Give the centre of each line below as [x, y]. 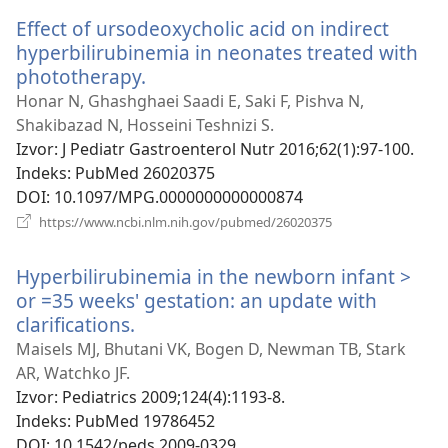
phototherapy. [81, 76]
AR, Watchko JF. [73, 372]
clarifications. [75, 324]
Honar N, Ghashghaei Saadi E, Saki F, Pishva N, [190, 100]
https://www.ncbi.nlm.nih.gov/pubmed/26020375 [184, 221]
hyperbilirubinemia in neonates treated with [217, 52]
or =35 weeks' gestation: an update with [196, 300]
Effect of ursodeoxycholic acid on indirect [202, 28]
